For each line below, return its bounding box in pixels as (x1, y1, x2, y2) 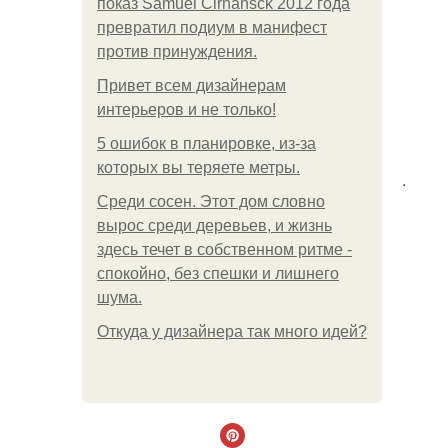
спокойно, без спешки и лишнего (97, 265, 339, 282)
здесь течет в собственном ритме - (97, 241, 352, 258)
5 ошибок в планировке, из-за (97, 135, 316, 152)
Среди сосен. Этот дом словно (97, 193, 325, 210)
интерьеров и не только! (97, 101, 276, 118)
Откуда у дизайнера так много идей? (97, 323, 367, 340)
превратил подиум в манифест (97, 19, 327, 36)
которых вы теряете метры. (97, 159, 300, 176)
